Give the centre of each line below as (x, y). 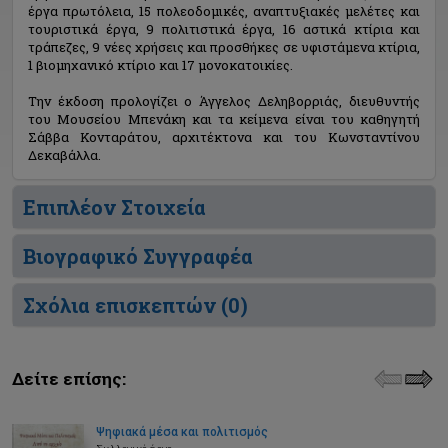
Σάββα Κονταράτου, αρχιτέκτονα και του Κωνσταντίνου (224, 137)
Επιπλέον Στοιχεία (114, 207)
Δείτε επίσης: (69, 378)
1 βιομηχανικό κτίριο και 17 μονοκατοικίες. (160, 65)
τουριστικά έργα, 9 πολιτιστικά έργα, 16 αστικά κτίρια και (224, 29)
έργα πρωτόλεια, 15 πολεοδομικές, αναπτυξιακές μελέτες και (224, 11)
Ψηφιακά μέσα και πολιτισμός (182, 432)
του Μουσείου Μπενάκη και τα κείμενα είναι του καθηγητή (224, 119)
